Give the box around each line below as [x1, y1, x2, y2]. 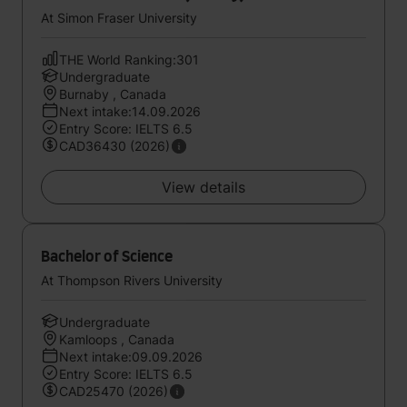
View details [162, 178, 245, 196]
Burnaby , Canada [59, 86, 166, 102]
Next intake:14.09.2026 [59, 104, 201, 119]
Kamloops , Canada [59, 332, 174, 347]
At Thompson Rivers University [41, 273, 223, 288]
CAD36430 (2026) [59, 138, 170, 154]
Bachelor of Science [41, 250, 173, 264]
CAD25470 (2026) [59, 383, 168, 399]
